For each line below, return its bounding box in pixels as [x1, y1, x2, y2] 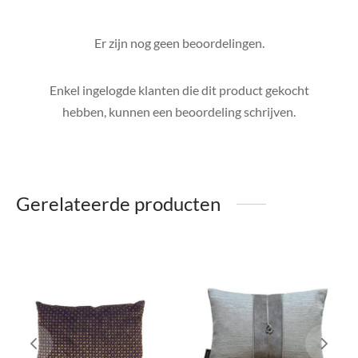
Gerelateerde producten [16, 192, 221, 216]
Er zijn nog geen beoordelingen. [93, 35, 265, 51]
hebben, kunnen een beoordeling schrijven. [62, 104, 296, 120]
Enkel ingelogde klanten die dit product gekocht [49, 82, 309, 98]
